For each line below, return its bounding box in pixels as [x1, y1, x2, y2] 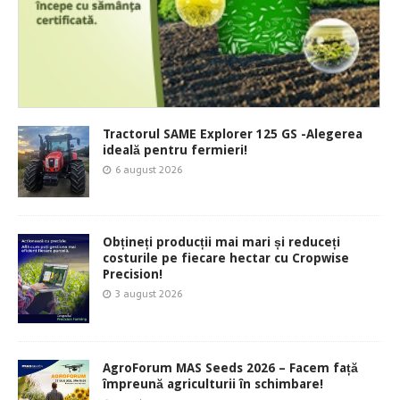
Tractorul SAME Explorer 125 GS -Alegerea [103, 126, 362, 141]
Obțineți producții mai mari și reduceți [103, 234, 340, 249]
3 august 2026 [115, 285, 182, 302]
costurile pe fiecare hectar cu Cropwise [103, 250, 349, 265]
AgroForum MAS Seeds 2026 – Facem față [103, 360, 358, 375]
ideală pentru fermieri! [103, 142, 247, 157]
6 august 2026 [115, 161, 182, 178]
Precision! [103, 266, 162, 281]
